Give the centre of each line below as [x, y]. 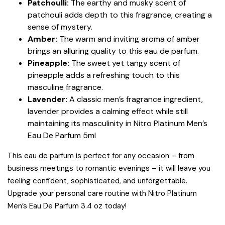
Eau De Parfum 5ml [62, 136]
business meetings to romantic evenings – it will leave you [109, 168]
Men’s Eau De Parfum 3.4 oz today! [67, 206]
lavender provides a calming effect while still [108, 111]
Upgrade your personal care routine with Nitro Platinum [102, 194]
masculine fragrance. [65, 87]
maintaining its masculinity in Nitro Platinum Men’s [118, 124]
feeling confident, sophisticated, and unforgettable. [97, 181]
